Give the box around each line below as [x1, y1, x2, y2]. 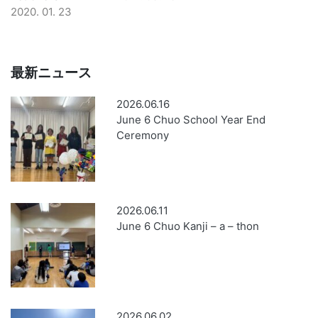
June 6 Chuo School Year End [116, 113, 266, 127]
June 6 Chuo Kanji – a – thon [116, 219, 260, 233]
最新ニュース [11, 64, 92, 81]
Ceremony [116, 128, 170, 143]
